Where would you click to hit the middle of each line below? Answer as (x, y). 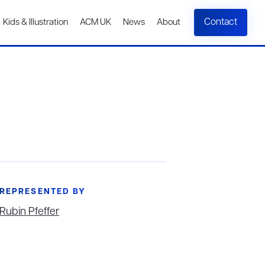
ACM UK (96, 22)
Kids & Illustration (35, 22)
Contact (221, 22)
